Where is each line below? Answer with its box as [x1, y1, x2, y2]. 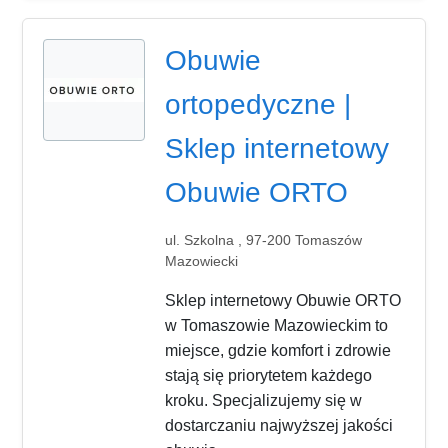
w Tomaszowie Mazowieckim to [165, 316, 389, 334]
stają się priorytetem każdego [165, 366, 373, 384]
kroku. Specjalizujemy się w [165, 391, 363, 409]
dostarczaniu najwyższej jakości [165, 416, 394, 434]
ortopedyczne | [165, 89, 352, 121]
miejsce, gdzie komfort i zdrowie [165, 341, 392, 359]
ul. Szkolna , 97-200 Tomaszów [165, 231, 363, 248]
